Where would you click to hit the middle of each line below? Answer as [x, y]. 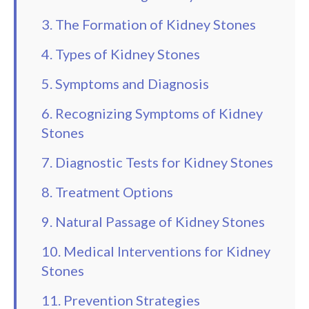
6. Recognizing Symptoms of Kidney [152, 113]
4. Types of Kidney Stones [121, 54]
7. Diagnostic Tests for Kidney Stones [157, 162]
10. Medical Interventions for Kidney [156, 251]
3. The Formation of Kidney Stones [149, 24]
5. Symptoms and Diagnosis [125, 84]
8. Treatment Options [107, 192]
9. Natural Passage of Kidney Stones [153, 222]
